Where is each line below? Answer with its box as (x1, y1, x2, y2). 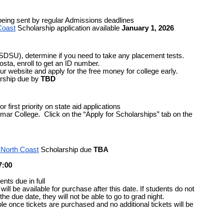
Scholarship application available (15, 24, 122, 32)
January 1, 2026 (122, 24, 174, 32)
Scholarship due (39, 146, 92, 154)
